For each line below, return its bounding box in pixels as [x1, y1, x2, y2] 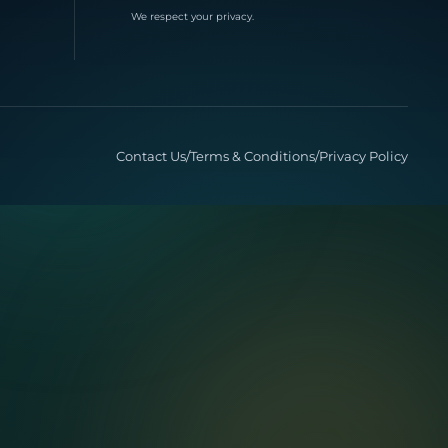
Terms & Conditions [190, 148, 315, 164]
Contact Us [116, 148, 186, 164]
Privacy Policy [319, 148, 408, 164]
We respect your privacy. [130, 10, 254, 23]
